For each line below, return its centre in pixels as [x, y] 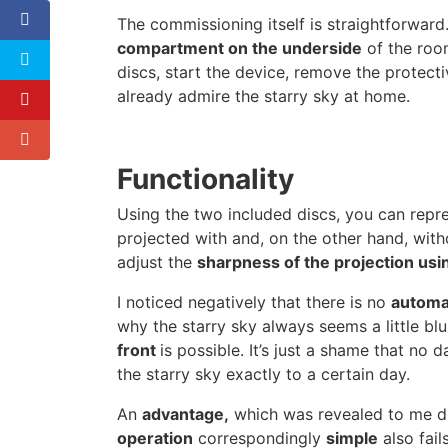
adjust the [157, 262]
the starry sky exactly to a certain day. [263, 374]
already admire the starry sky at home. [263, 96]
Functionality [205, 179]
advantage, [185, 414]
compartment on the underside [239, 48]
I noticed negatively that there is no [254, 302]
